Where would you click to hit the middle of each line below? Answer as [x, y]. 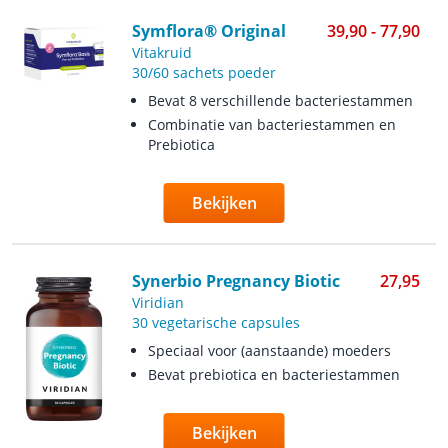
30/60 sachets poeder [203, 72]
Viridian [157, 302]
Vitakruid [161, 52]
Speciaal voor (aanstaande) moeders [269, 350]
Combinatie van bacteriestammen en [271, 124]
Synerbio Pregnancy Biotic [235, 281]
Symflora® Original [208, 31]
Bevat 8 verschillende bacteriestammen [280, 100]
